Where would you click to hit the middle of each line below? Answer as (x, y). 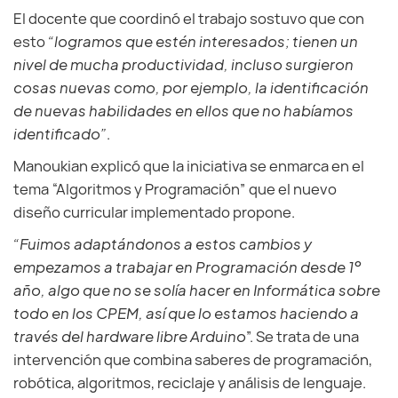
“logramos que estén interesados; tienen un (203, 41)
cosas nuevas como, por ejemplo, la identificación (191, 88)
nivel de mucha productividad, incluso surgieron (183, 64)
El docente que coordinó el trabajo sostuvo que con (189, 19)
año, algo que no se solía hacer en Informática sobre (197, 290)
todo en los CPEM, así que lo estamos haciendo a (186, 313)
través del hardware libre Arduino (130, 336)
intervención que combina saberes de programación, (193, 360)
